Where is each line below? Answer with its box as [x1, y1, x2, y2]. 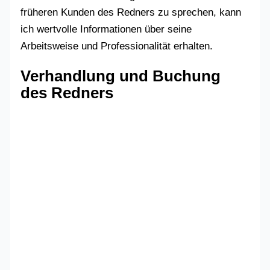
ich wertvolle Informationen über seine [20, 24, 192, 36]
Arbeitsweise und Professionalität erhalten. [20, 40, 213, 52]
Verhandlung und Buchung [20, 67, 221, 85]
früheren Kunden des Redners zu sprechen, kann [20, 7, 242, 19]
